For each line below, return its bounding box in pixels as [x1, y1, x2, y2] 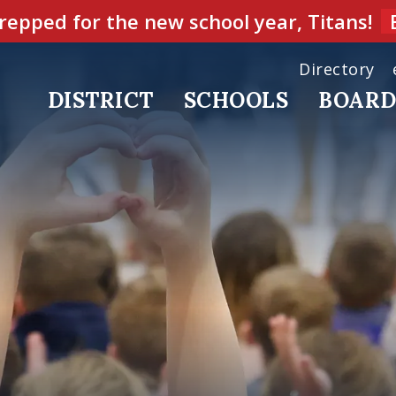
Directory [299, 58, 375, 80]
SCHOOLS [183, 87, 288, 114]
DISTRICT [47, 87, 154, 114]
